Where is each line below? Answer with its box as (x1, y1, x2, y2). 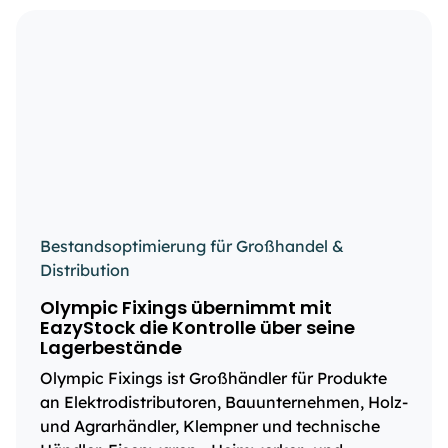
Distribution (40, 260, 130, 280)
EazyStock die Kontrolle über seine (40, 315, 355, 340)
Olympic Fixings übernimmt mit (40, 295, 332, 320)
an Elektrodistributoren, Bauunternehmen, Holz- (40, 392, 408, 412)
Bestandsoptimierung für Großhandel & (40, 236, 344, 256)
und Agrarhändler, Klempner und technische (40, 416, 380, 436)
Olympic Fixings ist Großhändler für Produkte (40, 368, 387, 388)
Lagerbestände (40, 335, 182, 360)
